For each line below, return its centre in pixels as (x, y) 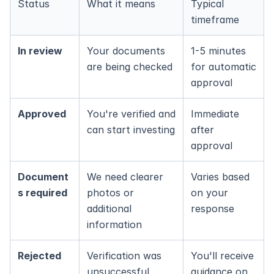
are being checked (130, 67)
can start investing (131, 130)
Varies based (220, 177)
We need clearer (125, 177)
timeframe (215, 20)
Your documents (126, 51)
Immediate (215, 114)
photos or (110, 193)
